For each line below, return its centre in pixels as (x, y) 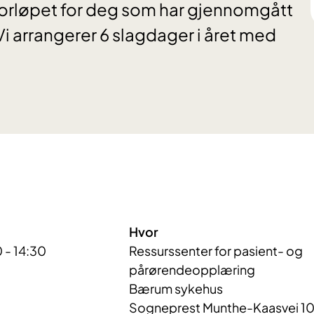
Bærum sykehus (176, 289)
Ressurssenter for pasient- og (216, 251)
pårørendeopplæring (192, 270)
